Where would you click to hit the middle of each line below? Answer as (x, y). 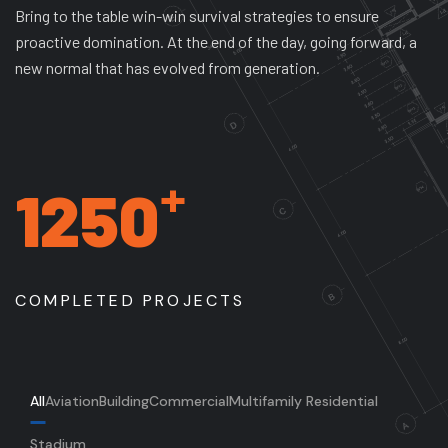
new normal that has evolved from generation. (167, 67)
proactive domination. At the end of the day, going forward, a (216, 41)
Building (124, 400)
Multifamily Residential (303, 400)
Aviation (72, 400)
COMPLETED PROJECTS (130, 300)
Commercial (189, 400)
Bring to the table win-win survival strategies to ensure (197, 15)
